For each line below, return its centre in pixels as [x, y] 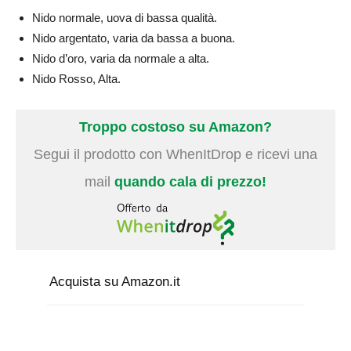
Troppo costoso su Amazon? [175, 127]
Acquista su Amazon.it [115, 282]
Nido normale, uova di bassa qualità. [125, 17]
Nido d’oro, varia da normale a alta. [121, 58]
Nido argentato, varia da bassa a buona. [134, 38]
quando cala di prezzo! [190, 181]
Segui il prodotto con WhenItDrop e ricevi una [175, 154]
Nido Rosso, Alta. [76, 78]
